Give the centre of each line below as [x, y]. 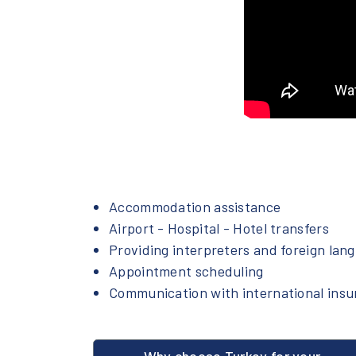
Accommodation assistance [195, 207]
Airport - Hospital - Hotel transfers [219, 228]
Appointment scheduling [186, 271]
